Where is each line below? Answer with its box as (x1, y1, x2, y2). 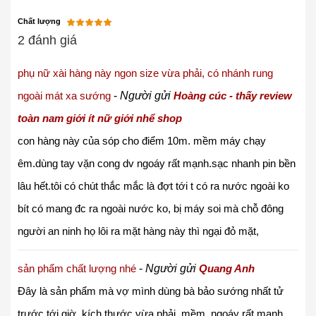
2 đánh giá (18, 33, 77, 48)
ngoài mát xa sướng (18, 90, 111, 102)
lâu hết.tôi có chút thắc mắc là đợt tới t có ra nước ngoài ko (18, 180, 289, 193)
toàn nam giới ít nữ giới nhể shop (18, 112, 182, 125)
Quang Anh (199, 262, 255, 275)
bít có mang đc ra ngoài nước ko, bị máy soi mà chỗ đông (18, 202, 284, 215)
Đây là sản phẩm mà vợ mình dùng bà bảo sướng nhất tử (18, 285, 284, 298)
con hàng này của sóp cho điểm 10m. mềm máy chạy (18, 135, 266, 147)
